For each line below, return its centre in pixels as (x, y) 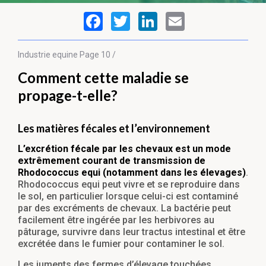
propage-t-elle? (68, 96)
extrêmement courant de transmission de (112, 161)
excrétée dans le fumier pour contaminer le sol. (121, 244)
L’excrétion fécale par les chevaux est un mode (124, 149)
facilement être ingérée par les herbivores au (116, 220)
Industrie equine (48, 55)
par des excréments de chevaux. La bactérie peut (124, 208)
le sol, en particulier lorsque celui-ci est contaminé (128, 197)
